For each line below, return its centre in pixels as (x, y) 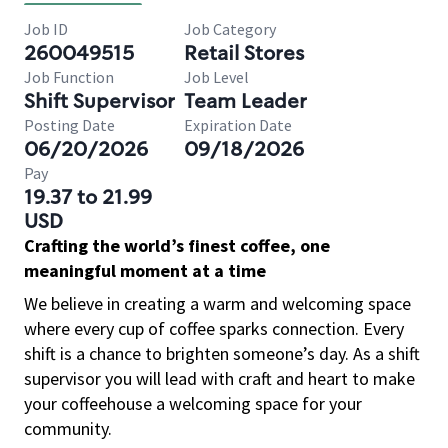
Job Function (69, 77)
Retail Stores (244, 53)
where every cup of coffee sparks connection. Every (214, 328)
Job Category (230, 29)
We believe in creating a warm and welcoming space (217, 303)
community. (68, 428)
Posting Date (69, 125)
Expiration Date (238, 125)
